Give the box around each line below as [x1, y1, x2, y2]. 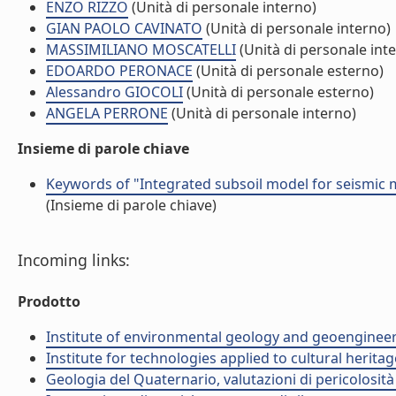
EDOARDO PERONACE [46, 61, 193, 80]
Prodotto [18, 292, 80, 311]
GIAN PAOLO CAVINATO [46, 19, 202, 38]
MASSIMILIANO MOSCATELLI [46, 40, 236, 59]
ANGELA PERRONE [46, 103, 168, 123]
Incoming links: [18, 249, 130, 270]
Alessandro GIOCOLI [46, 82, 183, 102]
